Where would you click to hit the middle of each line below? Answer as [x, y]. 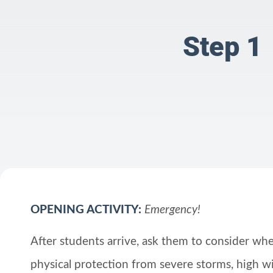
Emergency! [172, 210]
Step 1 [222, 47]
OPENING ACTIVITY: [86, 210]
